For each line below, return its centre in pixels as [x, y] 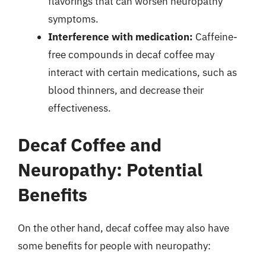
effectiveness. [80, 108]
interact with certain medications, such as [142, 72]
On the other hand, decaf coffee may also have [123, 228]
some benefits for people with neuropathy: [114, 246]
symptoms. [73, 19]
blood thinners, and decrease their [126, 90]
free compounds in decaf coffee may [131, 55]
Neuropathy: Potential [110, 169]
